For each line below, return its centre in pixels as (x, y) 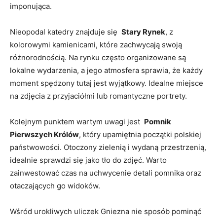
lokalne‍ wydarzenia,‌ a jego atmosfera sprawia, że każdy (106, 70)
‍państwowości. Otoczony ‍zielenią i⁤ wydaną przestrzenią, (108, 147)
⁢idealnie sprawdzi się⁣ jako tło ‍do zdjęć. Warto (88, 160)
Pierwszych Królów (44, 134)
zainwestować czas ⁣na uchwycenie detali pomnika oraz (106, 173)
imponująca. (31, 6)
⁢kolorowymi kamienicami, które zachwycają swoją (96, 44)
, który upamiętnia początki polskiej (140, 134)
